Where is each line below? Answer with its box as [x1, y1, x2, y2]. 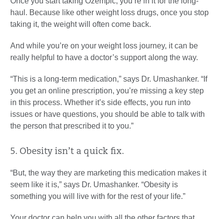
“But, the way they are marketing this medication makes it [10, 169, 206, 177]
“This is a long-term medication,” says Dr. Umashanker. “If [10, 75, 207, 84]
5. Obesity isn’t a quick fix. [10, 147, 124, 157]
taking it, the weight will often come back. [10, 20, 151, 29]
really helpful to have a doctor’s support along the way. [10, 53, 198, 62]
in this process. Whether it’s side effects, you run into [10, 98, 191, 107]
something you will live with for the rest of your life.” [10, 192, 185, 201]
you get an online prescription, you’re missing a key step [10, 87, 204, 95]
